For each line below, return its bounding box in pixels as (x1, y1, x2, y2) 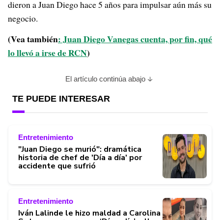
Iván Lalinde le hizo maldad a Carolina (18, 207, 161, 219)
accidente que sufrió (18, 160, 96, 171)
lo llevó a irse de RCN (8, 46, 87, 59)
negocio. (8, 12, 38, 24)
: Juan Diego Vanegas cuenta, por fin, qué (58, 32, 212, 45)
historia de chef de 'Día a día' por (18, 152, 142, 163)
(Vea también (8, 32, 58, 45)
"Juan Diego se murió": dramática (18, 143, 141, 155)
